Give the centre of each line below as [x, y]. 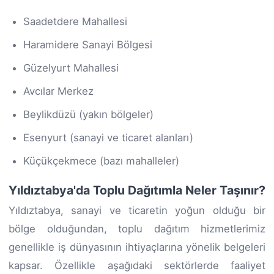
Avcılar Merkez [58, 91]
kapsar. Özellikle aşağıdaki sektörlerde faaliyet [137, 265]
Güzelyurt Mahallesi [71, 68]
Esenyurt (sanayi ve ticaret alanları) [108, 137]
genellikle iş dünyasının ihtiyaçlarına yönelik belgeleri [137, 247]
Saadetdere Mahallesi [75, 21]
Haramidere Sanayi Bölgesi [88, 44]
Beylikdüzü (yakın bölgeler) [88, 114]
